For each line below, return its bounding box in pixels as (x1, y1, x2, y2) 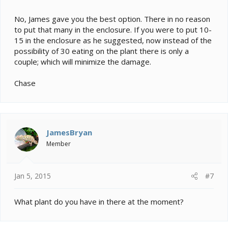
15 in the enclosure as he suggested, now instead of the (14, 35, 212, 45)
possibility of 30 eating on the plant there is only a (14, 45, 189, 56)
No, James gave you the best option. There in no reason (14, 13, 210, 24)
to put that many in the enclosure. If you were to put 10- (14, 24, 212, 35)
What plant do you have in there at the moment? (14, 196, 184, 207)
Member (46, 139, 71, 148)
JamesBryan (46, 127, 92, 137)
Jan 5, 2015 (14, 171, 51, 181)
